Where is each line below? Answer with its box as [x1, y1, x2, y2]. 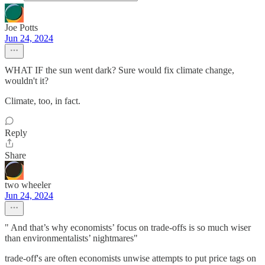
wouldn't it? [5, 76, 49, 86]
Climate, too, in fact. [5, 96, 80, 106]
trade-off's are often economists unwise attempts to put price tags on [5, 253, 256, 263]
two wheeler [5, 180, 51, 190]
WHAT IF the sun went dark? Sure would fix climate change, [5, 65, 234, 75]
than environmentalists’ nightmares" [5, 233, 138, 243]
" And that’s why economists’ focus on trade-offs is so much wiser [5, 222, 251, 232]
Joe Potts [5, 22, 38, 33]
